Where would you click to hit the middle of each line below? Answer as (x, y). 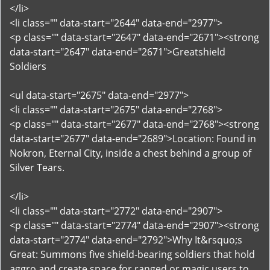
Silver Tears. (37, 168)
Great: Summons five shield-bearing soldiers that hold (132, 254)
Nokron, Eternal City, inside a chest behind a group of (130, 153)
